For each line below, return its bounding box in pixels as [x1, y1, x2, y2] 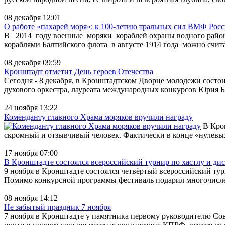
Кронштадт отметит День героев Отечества [4, 67, 153, 76]
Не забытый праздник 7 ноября [4, 202, 111, 211]
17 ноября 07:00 [4, 148, 58, 157]
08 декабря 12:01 [4, 13, 61, 22]
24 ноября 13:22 [4, 103, 58, 112]
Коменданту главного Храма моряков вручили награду [4, 112, 193, 121]
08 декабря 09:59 [4, 58, 61, 67]
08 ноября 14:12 [4, 193, 58, 202]
